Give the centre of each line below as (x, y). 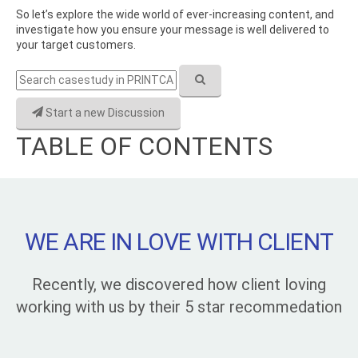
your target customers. (76, 45)
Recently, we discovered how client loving (179, 285)
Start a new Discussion (104, 113)
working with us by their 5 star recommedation (179, 307)
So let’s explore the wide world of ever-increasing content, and (175, 15)
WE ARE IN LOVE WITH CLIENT (179, 242)
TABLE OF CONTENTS (144, 147)
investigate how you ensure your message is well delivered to (173, 30)
